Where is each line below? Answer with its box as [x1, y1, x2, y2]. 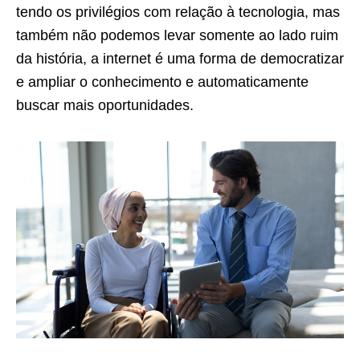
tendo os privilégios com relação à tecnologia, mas [16, 3, 340, 20]
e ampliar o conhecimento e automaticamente [16, 73, 309, 90]
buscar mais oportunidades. [16, 96, 194, 113]
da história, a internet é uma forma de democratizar [16, 50, 344, 67]
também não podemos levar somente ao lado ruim [16, 27, 338, 43]
